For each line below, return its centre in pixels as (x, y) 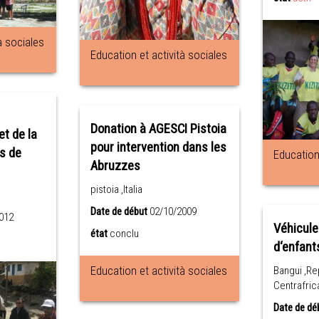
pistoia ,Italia (116, 189)
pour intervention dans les (158, 147)
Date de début (119, 211)
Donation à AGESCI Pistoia (158, 129)
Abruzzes (115, 166)
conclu (124, 234)
